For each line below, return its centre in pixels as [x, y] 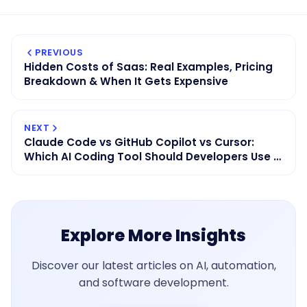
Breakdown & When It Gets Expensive [126, 81]
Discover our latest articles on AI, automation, [153, 266]
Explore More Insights [153, 235]
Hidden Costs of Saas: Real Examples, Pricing [148, 67]
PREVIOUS [59, 52]
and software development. [153, 283]
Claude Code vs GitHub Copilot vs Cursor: [139, 142]
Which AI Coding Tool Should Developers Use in [153, 157]
